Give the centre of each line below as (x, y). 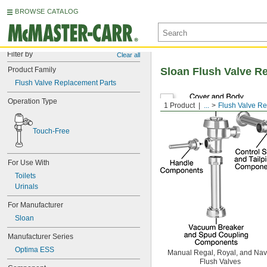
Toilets (25, 176)
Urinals (27, 187)
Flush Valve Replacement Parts (66, 83)
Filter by (20, 54)
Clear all (128, 55)
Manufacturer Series (41, 237)
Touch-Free (51, 131)
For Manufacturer (35, 205)
